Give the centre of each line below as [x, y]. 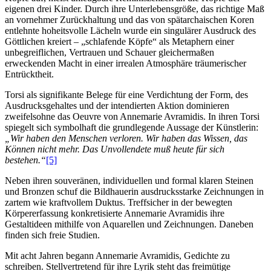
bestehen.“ [25, 160]
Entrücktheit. [29, 74]
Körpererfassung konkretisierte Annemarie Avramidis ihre [115, 214]
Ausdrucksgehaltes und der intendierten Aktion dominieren [117, 106]
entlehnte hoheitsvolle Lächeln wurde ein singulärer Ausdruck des [130, 31]
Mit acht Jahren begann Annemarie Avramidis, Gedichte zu [117, 256]
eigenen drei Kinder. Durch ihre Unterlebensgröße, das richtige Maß [135, 9]
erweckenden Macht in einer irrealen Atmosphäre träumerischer [126, 64]
